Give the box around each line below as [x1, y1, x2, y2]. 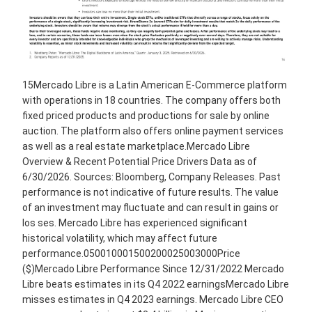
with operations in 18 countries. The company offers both [22, 95, 281, 107]
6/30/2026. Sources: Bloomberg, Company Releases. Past [22, 171, 281, 183]
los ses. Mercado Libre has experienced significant [22, 217, 247, 229]
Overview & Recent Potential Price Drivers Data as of [22, 156, 257, 168]
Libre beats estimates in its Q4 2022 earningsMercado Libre [22, 279, 289, 290]
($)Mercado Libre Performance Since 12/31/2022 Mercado [22, 263, 284, 275]
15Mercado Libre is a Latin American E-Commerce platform [22, 79, 287, 91]
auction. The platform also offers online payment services [22, 125, 283, 137]
